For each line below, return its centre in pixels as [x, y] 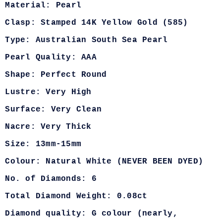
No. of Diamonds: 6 [51, 179]
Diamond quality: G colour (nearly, [91, 214]
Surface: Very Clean [54, 110]
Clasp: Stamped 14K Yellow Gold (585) [97, 23]
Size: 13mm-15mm [43, 144]
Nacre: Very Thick [48, 127]
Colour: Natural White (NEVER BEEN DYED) [104, 162]
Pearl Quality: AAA [51, 58]
